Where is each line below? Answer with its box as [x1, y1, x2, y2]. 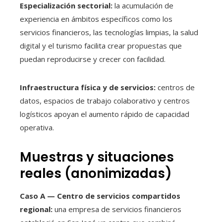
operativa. [20, 122, 54, 132]
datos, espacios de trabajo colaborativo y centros [20, 95, 190, 106]
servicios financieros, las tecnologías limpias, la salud [20, 27, 198, 37]
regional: [20, 204, 53, 214]
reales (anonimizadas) [20, 164, 172, 182]
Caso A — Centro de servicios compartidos [20, 190, 180, 201]
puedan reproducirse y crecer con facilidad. [20, 54, 166, 64]
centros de [156, 82, 195, 92]
